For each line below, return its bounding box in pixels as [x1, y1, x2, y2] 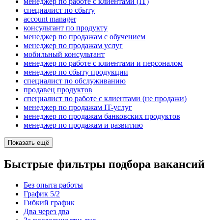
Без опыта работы [24, 180, 83, 189]
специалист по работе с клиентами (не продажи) [24, 94, 187, 103]
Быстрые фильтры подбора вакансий [4, 158, 205, 170]
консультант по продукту [24, 24, 108, 32]
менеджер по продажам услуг [24, 41, 123, 50]
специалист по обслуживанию [24, 77, 126, 85]
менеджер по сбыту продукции [24, 68, 128, 77]
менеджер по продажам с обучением [24, 32, 145, 41]
